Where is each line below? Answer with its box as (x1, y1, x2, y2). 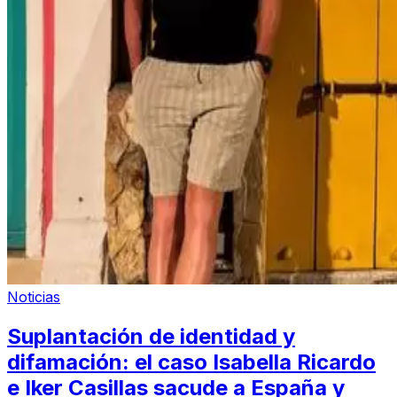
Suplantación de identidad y (7, 323, 295, 350)
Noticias (7, 288, 60, 307)
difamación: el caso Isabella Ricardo (7, 349, 376, 376)
